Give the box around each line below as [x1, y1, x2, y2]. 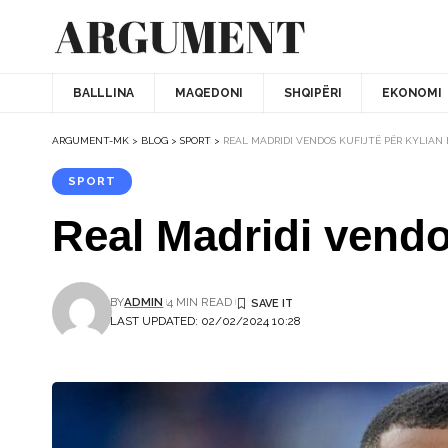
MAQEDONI [175, 85, 244, 100]
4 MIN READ [167, 294, 233, 309]
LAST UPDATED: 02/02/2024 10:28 [110, 313, 301, 328]
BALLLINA [73, 85, 135, 100]
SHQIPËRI [284, 85, 342, 100]
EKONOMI [382, 85, 442, 100]
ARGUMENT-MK [52, 134, 129, 146]
